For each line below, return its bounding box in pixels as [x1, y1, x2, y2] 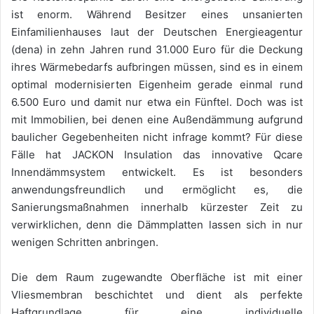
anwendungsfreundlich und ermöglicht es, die [11, 182, 303, 196]
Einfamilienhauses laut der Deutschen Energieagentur [11, 25, 303, 39]
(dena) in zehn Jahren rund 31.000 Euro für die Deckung [11, 42, 303, 56]
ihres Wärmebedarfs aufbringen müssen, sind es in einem [11, 60, 303, 74]
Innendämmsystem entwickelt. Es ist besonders [11, 165, 303, 179]
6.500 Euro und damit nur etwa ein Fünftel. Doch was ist [11, 95, 303, 109]
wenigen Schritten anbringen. [11, 235, 158, 249]
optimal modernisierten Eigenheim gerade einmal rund [11, 77, 303, 91]
